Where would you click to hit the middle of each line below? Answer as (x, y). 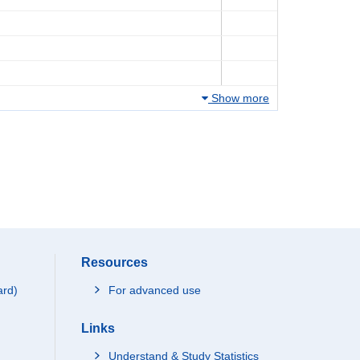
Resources (114, 262)
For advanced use (154, 290)
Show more (239, 98)
